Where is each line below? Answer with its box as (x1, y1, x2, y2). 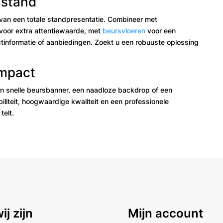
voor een (145, 26, 176, 35)
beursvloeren (103, 26, 146, 35)
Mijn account (128, 206, 204, 221)
